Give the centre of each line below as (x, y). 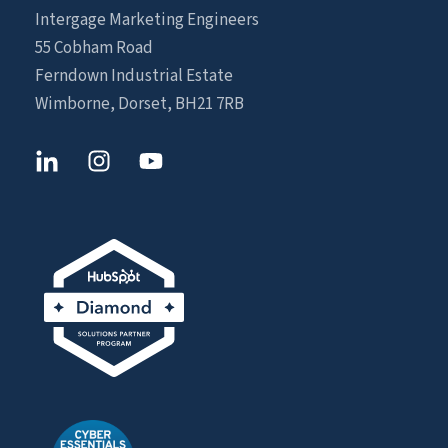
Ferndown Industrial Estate (134, 75)
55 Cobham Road (94, 47)
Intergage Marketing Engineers (147, 19)
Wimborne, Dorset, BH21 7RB (139, 103)
